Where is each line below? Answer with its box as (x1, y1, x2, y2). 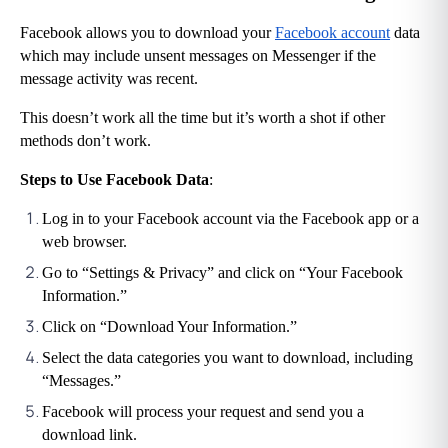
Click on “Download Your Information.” (42, 318, 297, 336)
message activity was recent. (20, 70, 198, 88)
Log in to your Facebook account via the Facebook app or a (42, 210, 419, 228)
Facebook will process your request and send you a (42, 403, 364, 421)
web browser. (42, 233, 127, 251)
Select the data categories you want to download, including (42, 349, 413, 367)
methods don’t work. (20, 132, 151, 150)
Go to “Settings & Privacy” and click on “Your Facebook (42, 264, 403, 282)
